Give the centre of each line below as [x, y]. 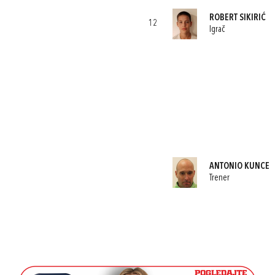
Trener [219, 178]
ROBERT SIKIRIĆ [237, 18]
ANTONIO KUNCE [239, 166]
